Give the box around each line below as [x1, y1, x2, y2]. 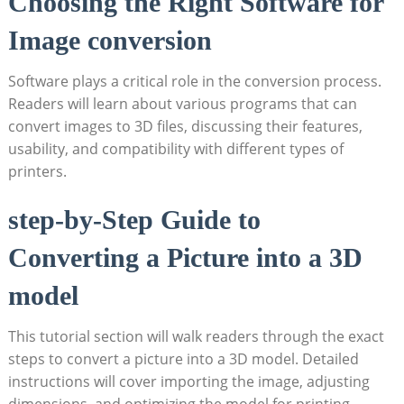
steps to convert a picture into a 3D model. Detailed [7, 348, 359, 369]
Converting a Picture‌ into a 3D [7, 242, 363, 272]
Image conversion [7, 24, 212, 55]
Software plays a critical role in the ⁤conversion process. [7, 70, 381, 91]
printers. [7, 161, 67, 181]
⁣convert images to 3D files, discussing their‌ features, [7, 115, 363, 136]
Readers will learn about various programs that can [7, 93, 357, 114]
